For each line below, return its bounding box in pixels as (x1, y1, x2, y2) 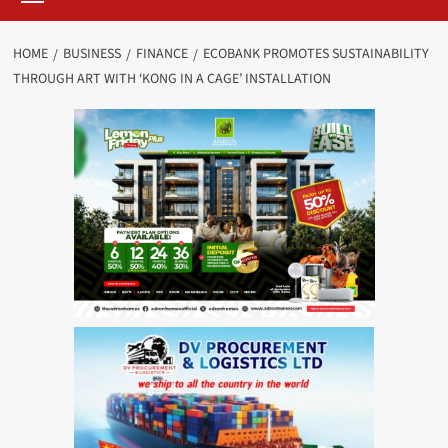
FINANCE (135, 44, 188, 65)
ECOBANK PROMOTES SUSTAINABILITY (202, 44, 429, 65)
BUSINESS (62, 44, 121, 65)
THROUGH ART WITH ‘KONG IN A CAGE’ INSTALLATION (12, 69, 331, 90)
